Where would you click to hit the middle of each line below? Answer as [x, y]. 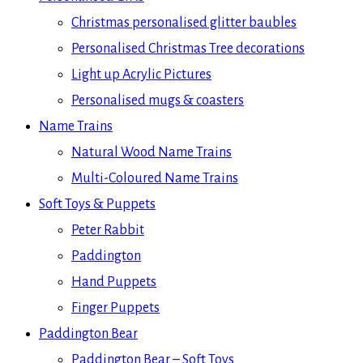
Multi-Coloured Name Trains [155, 178]
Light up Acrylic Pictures [141, 74]
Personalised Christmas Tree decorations [188, 48]
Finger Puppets [115, 307]
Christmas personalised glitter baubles [184, 22]
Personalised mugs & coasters [158, 100]
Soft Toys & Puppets [97, 204]
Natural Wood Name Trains [152, 152]
